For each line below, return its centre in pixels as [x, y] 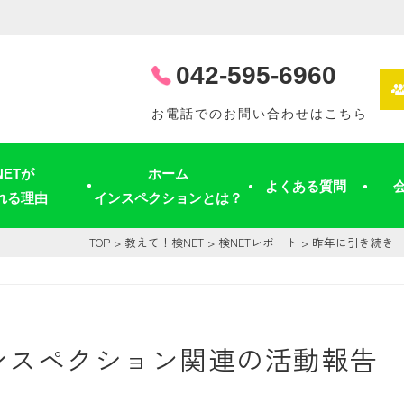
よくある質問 [306, 186]
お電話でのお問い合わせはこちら [260, 114]
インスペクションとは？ [168, 198]
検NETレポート [258, 242]
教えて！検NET [164, 242]
